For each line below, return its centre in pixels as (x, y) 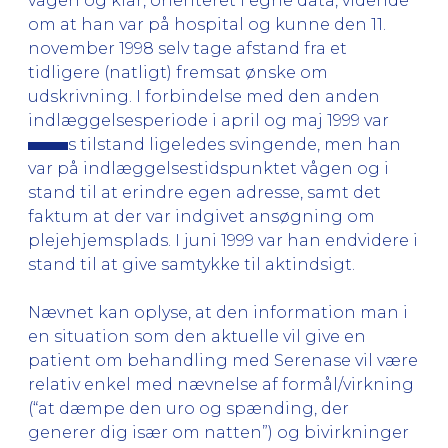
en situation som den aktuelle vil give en (197, 336)
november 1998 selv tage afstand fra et (187, 48)
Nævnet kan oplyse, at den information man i (218, 312)
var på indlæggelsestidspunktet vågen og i (208, 168)
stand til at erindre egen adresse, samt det (204, 192)
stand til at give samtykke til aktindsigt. (191, 264)
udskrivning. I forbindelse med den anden (204, 96)
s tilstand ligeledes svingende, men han (234, 144)
